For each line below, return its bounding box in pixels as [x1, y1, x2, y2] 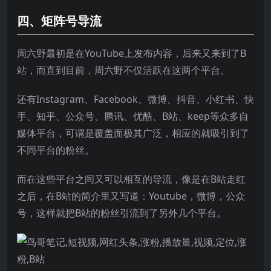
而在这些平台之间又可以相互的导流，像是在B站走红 [17, 172, 246, 186]
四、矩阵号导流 [17, 12, 102, 29]
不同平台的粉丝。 [17, 143, 94, 157]
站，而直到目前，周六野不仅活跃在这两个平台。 [17, 63, 230, 77]
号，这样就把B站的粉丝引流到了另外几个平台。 [17, 206, 226, 220]
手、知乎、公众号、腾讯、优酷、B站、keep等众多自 [17, 109, 249, 123]
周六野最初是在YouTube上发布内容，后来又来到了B [17, 46, 246, 60]
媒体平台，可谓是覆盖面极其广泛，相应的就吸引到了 [17, 126, 249, 140]
